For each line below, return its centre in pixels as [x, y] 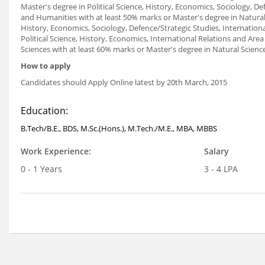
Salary [216, 151]
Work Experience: [56, 151]
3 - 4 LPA [221, 169]
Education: [44, 111]
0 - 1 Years [41, 169]
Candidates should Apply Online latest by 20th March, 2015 [124, 82]
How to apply [46, 66]
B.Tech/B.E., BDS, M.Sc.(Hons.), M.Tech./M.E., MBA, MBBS [119, 128]
